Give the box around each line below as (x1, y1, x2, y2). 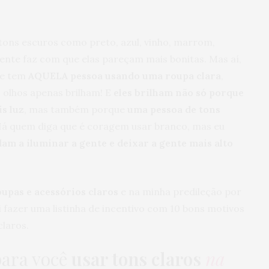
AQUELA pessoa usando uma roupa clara (28, 70, 221, 82)
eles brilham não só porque (111, 86, 244, 99)
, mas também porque (24, 103, 127, 116)
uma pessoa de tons (127, 103, 220, 116)
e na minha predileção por (118, 186, 241, 198)
